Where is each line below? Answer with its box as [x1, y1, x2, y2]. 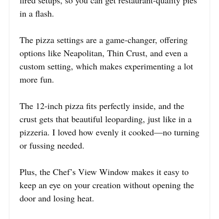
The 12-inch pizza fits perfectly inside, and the [20, 100, 184, 112]
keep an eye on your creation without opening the [20, 179, 194, 191]
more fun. [20, 73, 54, 86]
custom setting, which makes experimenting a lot [20, 60, 193, 72]
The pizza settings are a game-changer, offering [20, 34, 188, 46]
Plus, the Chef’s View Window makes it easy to [20, 166, 189, 178]
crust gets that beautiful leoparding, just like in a [20, 113, 192, 125]
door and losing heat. [20, 192, 94, 204]
